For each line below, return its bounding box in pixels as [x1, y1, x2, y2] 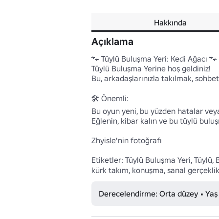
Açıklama [91, 35, 133, 48]
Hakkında [154, 18, 187, 27]
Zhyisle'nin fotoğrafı [91, 135, 162, 145]
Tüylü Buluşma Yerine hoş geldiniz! [91, 64, 211, 73]
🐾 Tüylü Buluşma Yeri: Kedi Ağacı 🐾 [91, 54, 217, 64]
